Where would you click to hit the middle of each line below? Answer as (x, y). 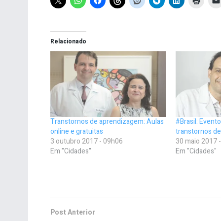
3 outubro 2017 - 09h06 (87, 142)
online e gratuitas (77, 132)
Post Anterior (73, 213)
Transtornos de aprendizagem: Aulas (107, 122)
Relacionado (68, 41)
